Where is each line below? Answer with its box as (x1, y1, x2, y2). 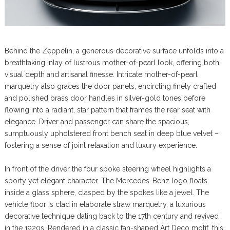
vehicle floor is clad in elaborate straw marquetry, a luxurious (4, 200, 206, 209)
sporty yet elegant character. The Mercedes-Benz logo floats (4, 177, 207, 185)
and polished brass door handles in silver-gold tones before (4, 94, 205, 103)
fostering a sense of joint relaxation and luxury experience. (4, 141, 197, 150)
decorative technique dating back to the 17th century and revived (4, 212, 219, 221)
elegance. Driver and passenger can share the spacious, (4, 118, 189, 126)
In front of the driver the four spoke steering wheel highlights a (4, 165, 211, 174)
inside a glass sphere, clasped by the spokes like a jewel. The (4, 188, 209, 197)
